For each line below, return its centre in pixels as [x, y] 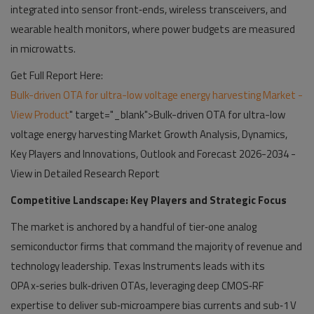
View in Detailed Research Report [85, 173]
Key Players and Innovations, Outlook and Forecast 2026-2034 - [153, 154]
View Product [40, 115]
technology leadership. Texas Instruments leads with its [138, 266]
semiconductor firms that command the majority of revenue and [156, 246]
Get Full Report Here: [57, 75]
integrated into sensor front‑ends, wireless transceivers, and [149, 9]
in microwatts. [43, 49]
